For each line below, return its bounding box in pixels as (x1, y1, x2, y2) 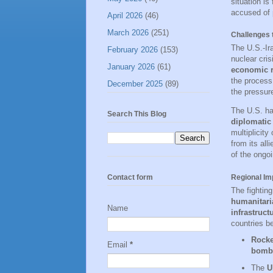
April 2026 (107, 10, 143, 20)
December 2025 (107, 79, 163, 88)
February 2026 (107, 44, 158, 54)
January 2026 (107, 62, 155, 71)
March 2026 (107, 27, 149, 37)
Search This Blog (107, 109, 166, 118)
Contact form (107, 172, 153, 182)
